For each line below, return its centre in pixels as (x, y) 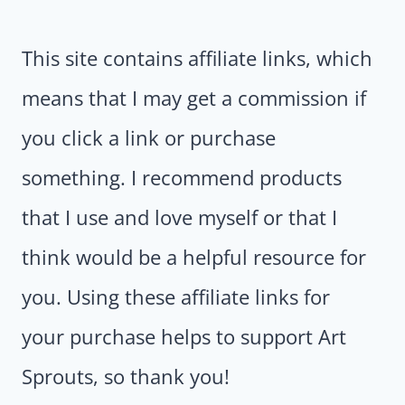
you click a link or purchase (149, 138)
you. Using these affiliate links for (176, 297)
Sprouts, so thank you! (126, 377)
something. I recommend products (182, 178)
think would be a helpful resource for (194, 257)
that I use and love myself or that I (179, 217)
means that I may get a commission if (194, 98)
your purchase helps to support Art (184, 337)
